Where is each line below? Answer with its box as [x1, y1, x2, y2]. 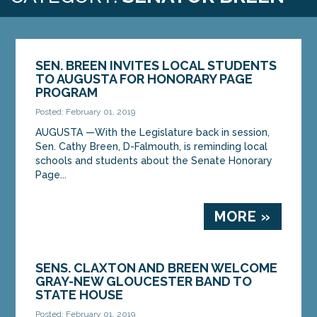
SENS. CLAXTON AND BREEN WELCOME [35, 260, 278, 275]
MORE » [214, 207, 271, 225]
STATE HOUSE [35, 287, 124, 302]
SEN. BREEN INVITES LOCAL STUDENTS [35, 57, 277, 73]
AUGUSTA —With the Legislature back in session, [35, 126, 270, 138]
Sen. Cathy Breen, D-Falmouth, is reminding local [35, 140, 268, 152]
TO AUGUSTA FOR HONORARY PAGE [35, 71, 253, 86]
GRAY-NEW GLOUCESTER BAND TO [35, 273, 253, 289]
